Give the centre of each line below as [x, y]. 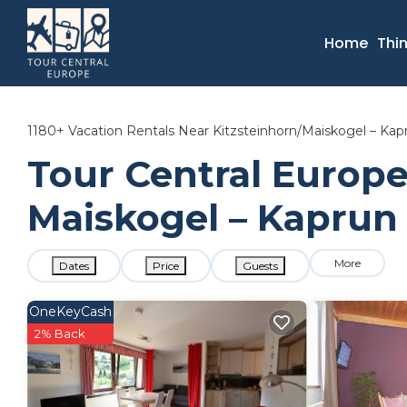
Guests [260, 266]
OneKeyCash [70, 312]
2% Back [60, 333]
